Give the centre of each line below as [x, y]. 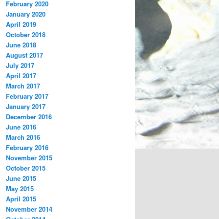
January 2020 [26, 14]
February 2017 [27, 96]
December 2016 [29, 116]
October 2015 [26, 168]
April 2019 [21, 24]
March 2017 [23, 86]
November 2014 [29, 209]
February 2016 [27, 147]
